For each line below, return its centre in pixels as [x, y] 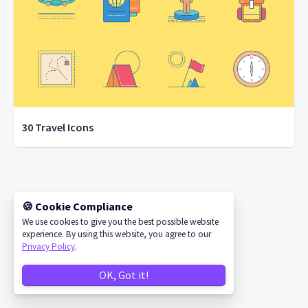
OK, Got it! [124, 275]
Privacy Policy [48, 247]
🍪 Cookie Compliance [77, 207]
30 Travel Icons [58, 127]
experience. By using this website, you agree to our [117, 234]
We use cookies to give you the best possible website [120, 222]
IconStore [168, 197]
